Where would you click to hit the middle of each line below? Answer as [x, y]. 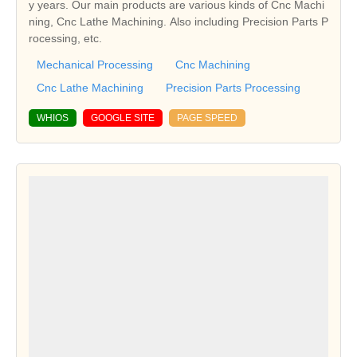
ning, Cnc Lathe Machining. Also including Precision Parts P [178, 21]
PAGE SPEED [207, 118]
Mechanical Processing [95, 64]
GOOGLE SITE [123, 118]
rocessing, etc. [65, 38]
